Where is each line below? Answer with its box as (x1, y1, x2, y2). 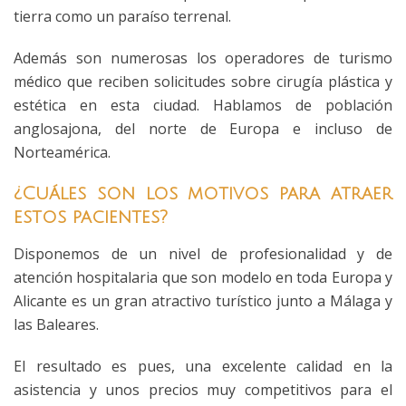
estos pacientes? (14, 208, 168, 227)
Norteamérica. (14, 142, 111, 162)
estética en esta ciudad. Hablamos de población (14, 95, 392, 115)
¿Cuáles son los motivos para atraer (14, 184, 392, 204)
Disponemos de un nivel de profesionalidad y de (14, 244, 392, 264)
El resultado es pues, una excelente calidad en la (14, 356, 392, 376)
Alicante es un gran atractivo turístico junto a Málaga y (14, 291, 392, 311)
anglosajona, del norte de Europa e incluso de (14, 119, 392, 139)
